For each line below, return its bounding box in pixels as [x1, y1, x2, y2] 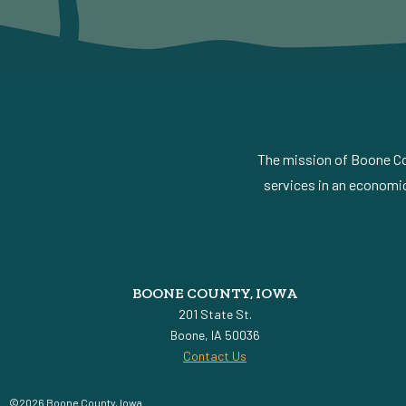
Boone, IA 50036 [169, 327, 260, 343]
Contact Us [183, 348, 247, 364]
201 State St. [178, 306, 252, 323]
